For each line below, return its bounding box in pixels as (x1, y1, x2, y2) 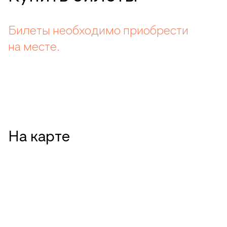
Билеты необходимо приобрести (8, 25, 188, 37)
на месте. (8, 41, 60, 54)
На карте (8, 130, 70, 145)
